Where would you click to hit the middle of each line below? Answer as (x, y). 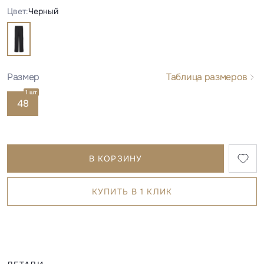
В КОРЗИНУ (115, 159)
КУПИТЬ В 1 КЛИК (132, 192)
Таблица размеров (207, 77)
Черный (43, 11)
